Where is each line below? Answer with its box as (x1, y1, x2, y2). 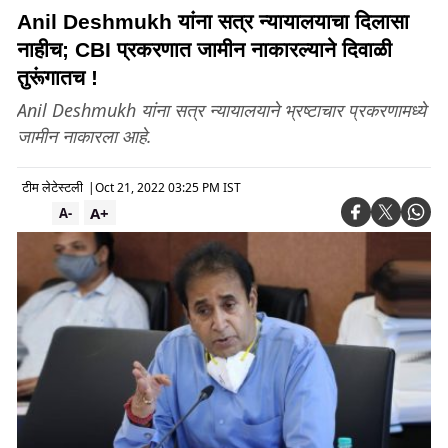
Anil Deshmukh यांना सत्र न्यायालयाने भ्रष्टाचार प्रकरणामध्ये (17, 98, 426, 122)
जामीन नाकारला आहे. (17, 124, 152, 148)
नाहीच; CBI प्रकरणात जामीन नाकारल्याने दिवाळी (17, 38, 392, 61)
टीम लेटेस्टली (22, 178, 83, 196)
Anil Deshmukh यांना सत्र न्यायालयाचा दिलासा (17, 10, 409, 33)
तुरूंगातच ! (17, 66, 98, 89)
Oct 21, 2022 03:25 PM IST (95, 178, 241, 196)
